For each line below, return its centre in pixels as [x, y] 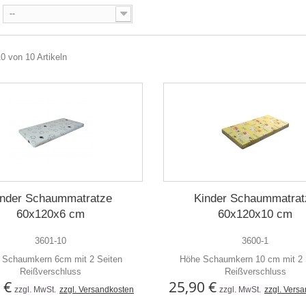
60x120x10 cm [255, 214]
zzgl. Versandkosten [96, 290]
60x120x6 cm [50, 214]
